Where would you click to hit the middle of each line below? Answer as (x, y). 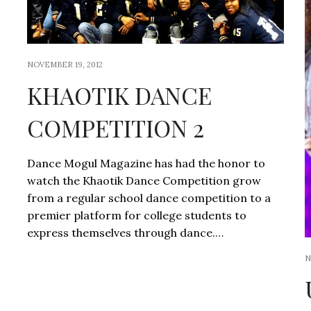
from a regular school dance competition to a (149, 198)
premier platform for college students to (136, 216)
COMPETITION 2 (115, 128)
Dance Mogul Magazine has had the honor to (146, 163)
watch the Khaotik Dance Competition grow (144, 181)
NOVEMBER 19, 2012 (65, 65)
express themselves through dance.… (125, 233)
